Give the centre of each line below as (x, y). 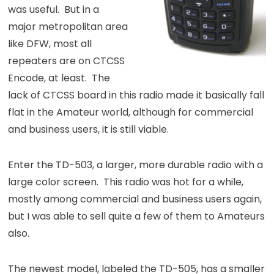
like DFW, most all (50, 44)
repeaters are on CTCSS (67, 61)
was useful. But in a (54, 10)
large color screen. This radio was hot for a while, (126, 182)
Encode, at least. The (59, 78)
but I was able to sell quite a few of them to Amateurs (137, 217)
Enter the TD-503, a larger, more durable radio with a (136, 165)
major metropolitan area (68, 27)
